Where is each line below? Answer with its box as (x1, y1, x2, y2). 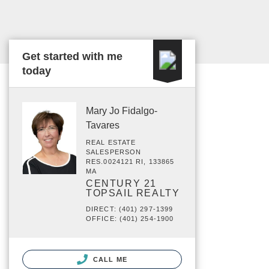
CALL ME (91, 256, 127, 263)
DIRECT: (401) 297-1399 (86, 205, 174, 213)
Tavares (86, 120, 119, 130)
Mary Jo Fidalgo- (86, 106, 157, 116)
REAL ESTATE (86, 139, 136, 146)
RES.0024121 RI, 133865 (86, 158, 175, 165)
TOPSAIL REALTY (86, 188, 180, 198)
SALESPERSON (86, 148, 142, 156)
